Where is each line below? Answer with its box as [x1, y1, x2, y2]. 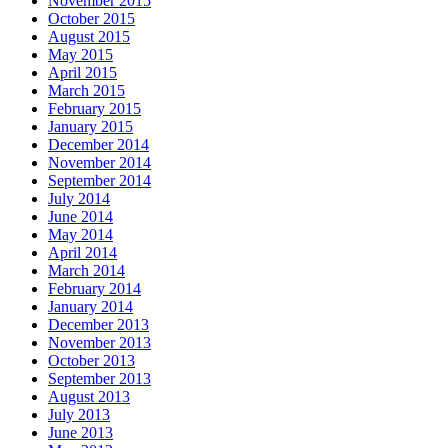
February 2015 [48, 99, 141, 117]
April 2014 [48, 243, 117, 261]
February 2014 [48, 279, 141, 297]
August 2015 [48, 27, 130, 45]
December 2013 [48, 315, 149, 333]
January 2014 [48, 297, 133, 315]
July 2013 [48, 405, 110, 423]
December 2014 [48, 135, 149, 153]
